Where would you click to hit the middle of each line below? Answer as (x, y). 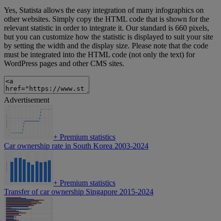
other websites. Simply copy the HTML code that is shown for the (107, 19)
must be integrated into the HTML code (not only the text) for (99, 55)
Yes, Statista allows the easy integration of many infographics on (104, 10)
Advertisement (27, 100)
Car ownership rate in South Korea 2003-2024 (76, 146)
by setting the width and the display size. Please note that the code (106, 46)
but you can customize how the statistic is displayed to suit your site (109, 37)
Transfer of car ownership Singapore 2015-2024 (79, 192)
